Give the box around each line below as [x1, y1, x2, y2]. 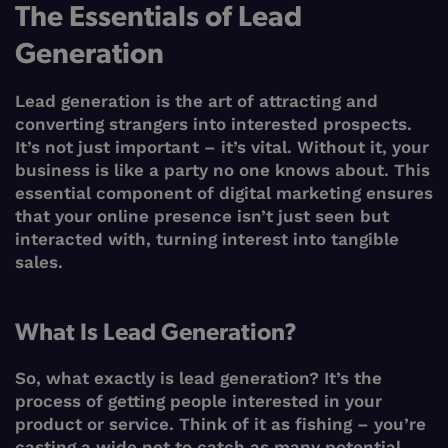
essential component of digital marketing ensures [15, 183, 433, 204]
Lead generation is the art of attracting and [15, 91, 378, 112]
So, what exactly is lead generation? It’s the [15, 368, 382, 389]
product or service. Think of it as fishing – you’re [15, 414, 426, 435]
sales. [15, 252, 63, 273]
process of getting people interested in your [15, 391, 382, 412]
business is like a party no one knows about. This [15, 160, 430, 181]
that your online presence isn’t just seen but [15, 206, 389, 227]
